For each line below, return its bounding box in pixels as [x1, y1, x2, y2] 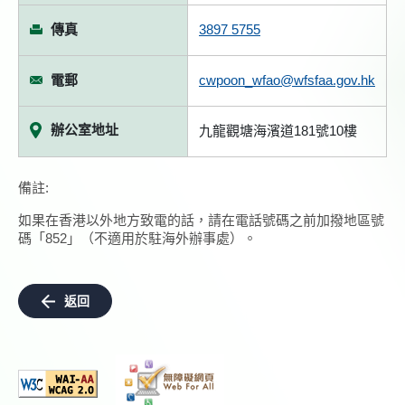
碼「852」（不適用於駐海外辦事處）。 [18, 231, 257, 246]
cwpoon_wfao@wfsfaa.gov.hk [199, 72, 375, 88]
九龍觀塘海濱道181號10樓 [199, 123, 357, 138]
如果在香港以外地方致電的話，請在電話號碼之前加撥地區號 [18, 212, 384, 228]
